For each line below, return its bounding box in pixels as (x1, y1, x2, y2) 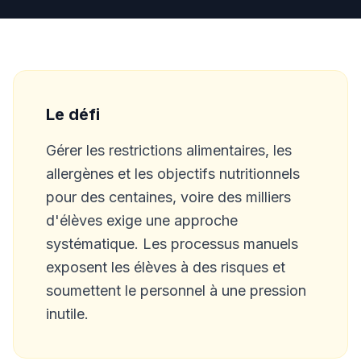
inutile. (46, 305, 89, 322)
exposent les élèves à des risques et (46, 259, 285, 276)
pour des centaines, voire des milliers (46, 189, 291, 205)
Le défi (46, 105, 100, 124)
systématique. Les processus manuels (46, 235, 298, 252)
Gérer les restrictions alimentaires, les (46, 142, 292, 159)
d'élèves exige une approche (46, 212, 238, 229)
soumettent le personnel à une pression (46, 282, 306, 299)
